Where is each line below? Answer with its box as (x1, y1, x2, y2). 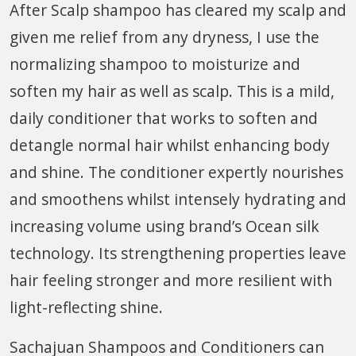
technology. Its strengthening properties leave (10, 242, 346, 264)
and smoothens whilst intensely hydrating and (10, 188, 346, 210)
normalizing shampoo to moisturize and (10, 52, 300, 75)
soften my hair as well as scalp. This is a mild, (10, 79, 335, 102)
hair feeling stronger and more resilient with (10, 269, 332, 291)
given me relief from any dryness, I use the (10, 25, 319, 48)
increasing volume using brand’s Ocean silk (10, 215, 319, 237)
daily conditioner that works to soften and (10, 106, 318, 129)
